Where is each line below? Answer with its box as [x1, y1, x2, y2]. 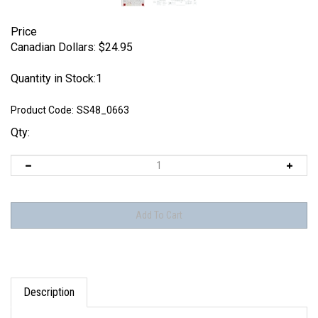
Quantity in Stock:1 [11, 72, 102, 85]
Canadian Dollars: [11, 40, 96, 54]
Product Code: [11, 104, 74, 116]
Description [23, 272, 75, 285]
